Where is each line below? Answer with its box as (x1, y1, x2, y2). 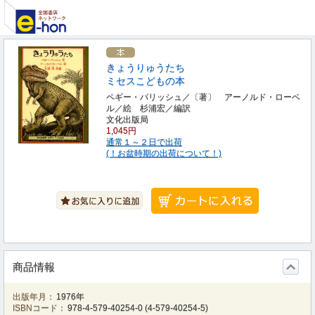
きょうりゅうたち (106, 62, 185, 73)
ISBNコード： (13, 303, 66, 313)
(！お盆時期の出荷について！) (106, 148, 221, 158)
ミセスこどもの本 (106, 75, 185, 86)
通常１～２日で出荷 (106, 137, 182, 147)
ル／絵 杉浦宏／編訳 (106, 103, 191, 113)
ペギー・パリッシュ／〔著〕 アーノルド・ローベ (106, 92, 300, 102)
